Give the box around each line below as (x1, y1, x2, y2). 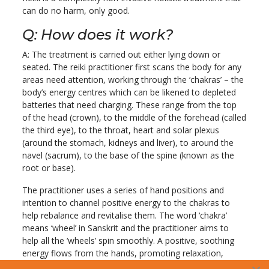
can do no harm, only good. (22, 5, 134, 17)
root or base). (22, 162, 76, 174)
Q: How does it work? (22, 26, 173, 44)
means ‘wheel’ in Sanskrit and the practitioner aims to (22, 222, 229, 234)
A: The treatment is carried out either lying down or (22, 49, 220, 61)
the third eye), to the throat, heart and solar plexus (22, 124, 219, 136)
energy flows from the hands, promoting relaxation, (22, 247, 223, 259)
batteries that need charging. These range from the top (22, 99, 237, 111)
